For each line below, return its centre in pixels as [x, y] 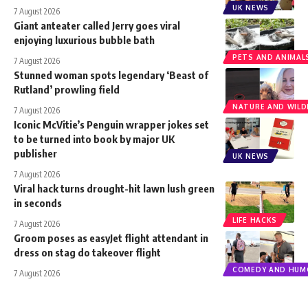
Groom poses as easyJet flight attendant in [111, 238]
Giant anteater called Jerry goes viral [97, 25]
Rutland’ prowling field [67, 89]
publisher [35, 153]
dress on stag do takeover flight [87, 252]
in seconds [38, 202]
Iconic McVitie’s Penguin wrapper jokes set [111, 124]
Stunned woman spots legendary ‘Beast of [111, 75]
